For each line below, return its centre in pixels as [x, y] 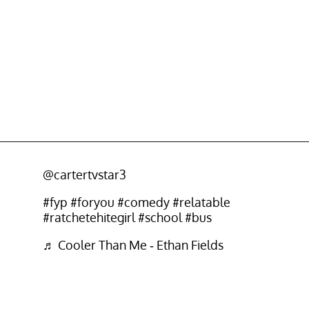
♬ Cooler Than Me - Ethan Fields [133, 245]
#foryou [92, 202]
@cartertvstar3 [84, 174]
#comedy [143, 202]
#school [160, 217]
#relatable [201, 202]
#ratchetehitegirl [89, 217]
